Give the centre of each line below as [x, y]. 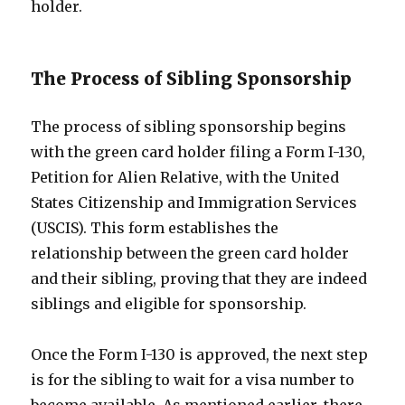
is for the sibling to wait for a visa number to [193, 380]
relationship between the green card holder [190, 253]
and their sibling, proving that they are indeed [199, 278]
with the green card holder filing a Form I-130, [198, 152]
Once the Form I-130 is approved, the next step [200, 354]
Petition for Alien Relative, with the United [185, 177]
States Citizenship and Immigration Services [194, 202]
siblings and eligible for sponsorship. [169, 304]
